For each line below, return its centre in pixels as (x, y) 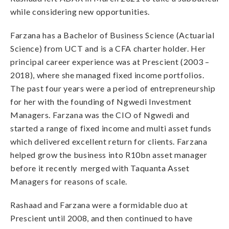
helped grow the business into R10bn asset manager (109, 155)
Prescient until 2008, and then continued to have (102, 218)
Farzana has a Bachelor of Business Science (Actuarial (112, 35)
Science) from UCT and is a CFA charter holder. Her (108, 48)
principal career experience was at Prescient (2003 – (110, 62)
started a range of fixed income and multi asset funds (111, 128)
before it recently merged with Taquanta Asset (100, 168)
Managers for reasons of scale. (69, 181)
